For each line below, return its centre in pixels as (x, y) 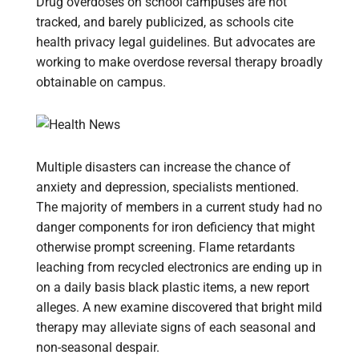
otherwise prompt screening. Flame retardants (165, 248)
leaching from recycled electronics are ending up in (179, 268)
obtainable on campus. (101, 83)
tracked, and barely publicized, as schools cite (165, 22)
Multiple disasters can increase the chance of (163, 167)
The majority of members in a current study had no (179, 208)
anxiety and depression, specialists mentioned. (167, 188)
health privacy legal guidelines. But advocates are (175, 42)
